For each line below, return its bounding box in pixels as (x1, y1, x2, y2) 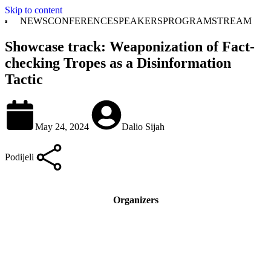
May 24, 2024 (35, 121, 91, 132)
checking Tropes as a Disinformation (5, 54, 231, 71)
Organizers (113, 195, 158, 206)
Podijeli (5, 151, 34, 162)
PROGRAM (162, 16, 212, 26)
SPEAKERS (113, 16, 163, 26)
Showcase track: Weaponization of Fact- (5, 38, 255, 54)
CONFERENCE (47, 16, 113, 26)
